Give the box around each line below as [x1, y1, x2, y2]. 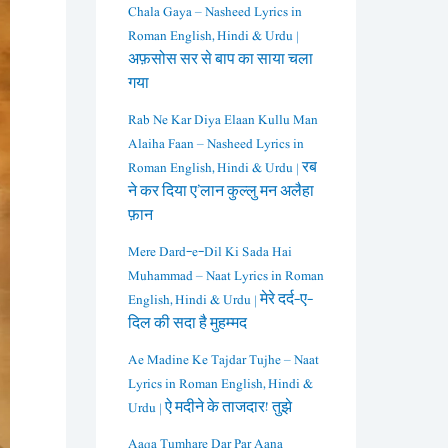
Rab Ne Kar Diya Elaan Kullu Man [128, 108, 318, 131]
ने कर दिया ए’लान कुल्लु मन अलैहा [128, 180, 314, 203]
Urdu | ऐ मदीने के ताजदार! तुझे [128, 396, 292, 419]
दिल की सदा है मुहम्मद [128, 312, 247, 335]
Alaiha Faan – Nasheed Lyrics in [128, 132, 304, 155]
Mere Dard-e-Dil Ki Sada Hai [128, 240, 292, 263]
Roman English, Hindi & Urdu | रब [128, 156, 317, 179]
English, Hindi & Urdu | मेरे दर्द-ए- [128, 288, 313, 311]
